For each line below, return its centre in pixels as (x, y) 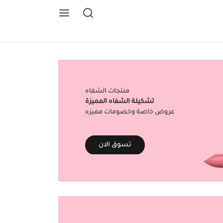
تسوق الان (115, 145)
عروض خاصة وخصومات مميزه (130, 112)
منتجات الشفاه (107, 92)
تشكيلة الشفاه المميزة (119, 102)
